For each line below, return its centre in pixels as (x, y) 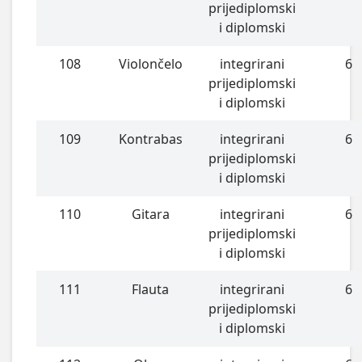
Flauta (151, 289)
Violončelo (150, 63)
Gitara (150, 214)
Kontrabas (150, 139)
